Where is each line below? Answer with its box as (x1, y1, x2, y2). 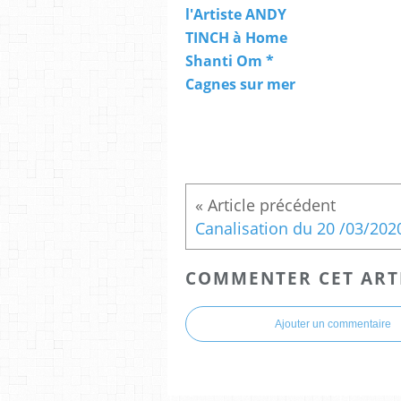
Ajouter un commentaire (275, 318, 391, 331)
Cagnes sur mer (185, 73, 295, 94)
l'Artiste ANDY (185, 4, 286, 24)
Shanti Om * (185, 50, 274, 71)
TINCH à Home (185, 27, 287, 47)
